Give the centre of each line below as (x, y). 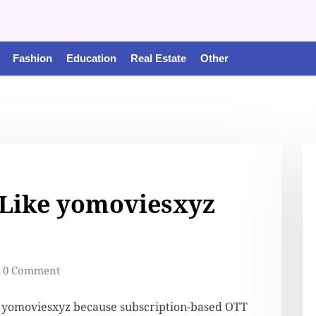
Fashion (32, 58)
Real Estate (158, 58)
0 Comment (31, 271)
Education (91, 58)
